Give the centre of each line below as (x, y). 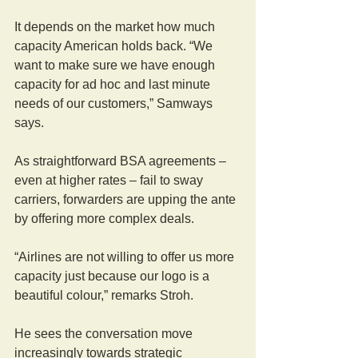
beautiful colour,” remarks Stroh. (104, 295)
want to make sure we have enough (116, 65)
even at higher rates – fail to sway (110, 180)
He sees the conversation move (105, 333)
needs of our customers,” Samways (115, 103)
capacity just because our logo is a (113, 276)
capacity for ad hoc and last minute (114, 84)
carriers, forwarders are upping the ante (127, 199)
